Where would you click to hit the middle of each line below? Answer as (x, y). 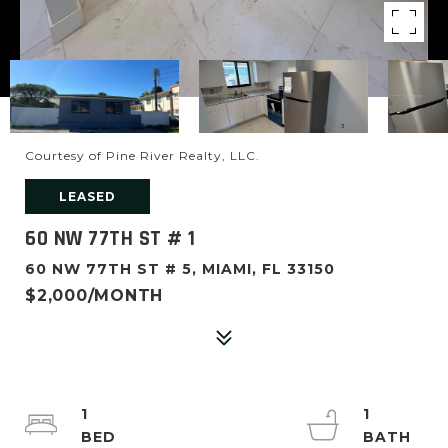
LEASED (87, 196)
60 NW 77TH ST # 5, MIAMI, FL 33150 (180, 269)
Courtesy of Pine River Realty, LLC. (142, 155)
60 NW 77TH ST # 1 (110, 238)
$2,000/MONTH (94, 295)
